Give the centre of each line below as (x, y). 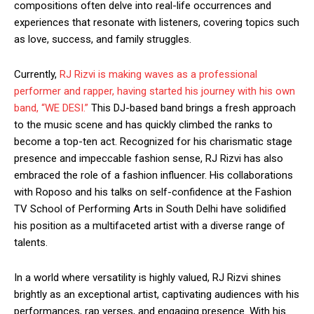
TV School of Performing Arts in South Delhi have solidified (150, 209)
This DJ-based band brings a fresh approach (192, 108)
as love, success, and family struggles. (103, 40)
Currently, (37, 75)
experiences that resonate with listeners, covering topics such (157, 23)
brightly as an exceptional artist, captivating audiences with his (157, 295)
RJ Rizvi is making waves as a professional (158, 75)
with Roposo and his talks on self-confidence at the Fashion (153, 192)
